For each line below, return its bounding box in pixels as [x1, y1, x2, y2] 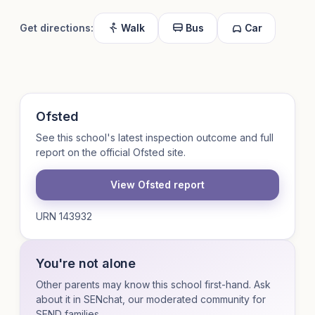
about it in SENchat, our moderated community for [36, 293, 266, 306]
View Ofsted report [110, 179, 205, 191]
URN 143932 [36, 210, 92, 223]
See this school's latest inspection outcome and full [36, 131, 274, 144]
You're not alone [36, 256, 136, 271]
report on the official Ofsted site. [36, 146, 186, 159]
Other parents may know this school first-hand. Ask [36, 278, 271, 291]
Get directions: [20, 22, 94, 34]
